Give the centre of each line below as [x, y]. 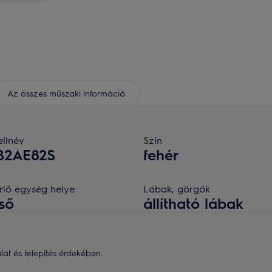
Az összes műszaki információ [66, 93]
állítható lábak [193, 203]
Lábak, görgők [177, 189]
